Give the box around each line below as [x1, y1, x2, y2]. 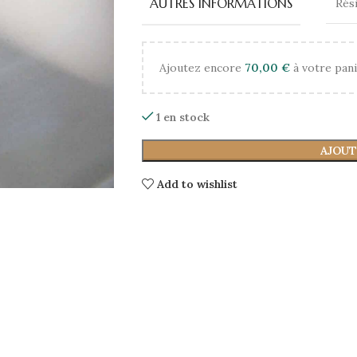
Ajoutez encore [159, 61, 245, 75]
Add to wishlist [157, 177, 238, 191]
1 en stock [156, 110, 210, 124]
